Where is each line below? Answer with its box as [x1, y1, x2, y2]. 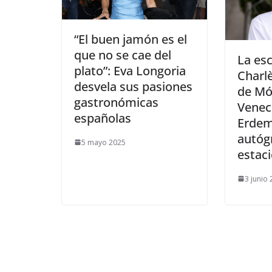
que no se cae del [74, 46, 171, 63]
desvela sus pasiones [74, 78, 192, 95]
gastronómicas [74, 93, 158, 110]
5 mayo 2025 [81, 137, 126, 148]
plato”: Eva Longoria [74, 62, 186, 79]
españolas [74, 109, 134, 126]
